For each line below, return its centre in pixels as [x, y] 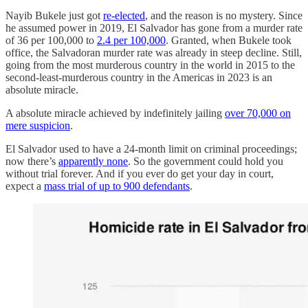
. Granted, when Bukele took [229, 40]
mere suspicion [38, 125]
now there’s [32, 161]
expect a [25, 186]
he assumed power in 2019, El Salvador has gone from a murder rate [154, 27]
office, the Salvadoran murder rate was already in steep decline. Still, [154, 52]
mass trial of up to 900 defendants [117, 186]
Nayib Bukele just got [54, 15]
